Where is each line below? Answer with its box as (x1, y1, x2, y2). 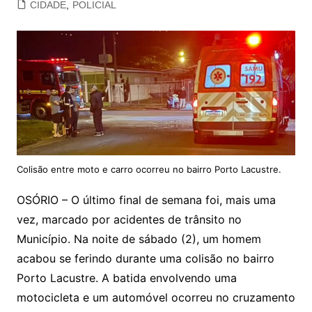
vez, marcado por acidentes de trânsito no (16, 212, 242, 227)
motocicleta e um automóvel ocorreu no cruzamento (16, 290, 295, 305)
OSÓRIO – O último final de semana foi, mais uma (16, 193, 276, 208)
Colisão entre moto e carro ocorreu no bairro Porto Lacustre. (16, 164, 281, 175)
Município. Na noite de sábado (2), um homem (16, 232, 261, 247)
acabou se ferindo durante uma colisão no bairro (16, 251, 274, 266)
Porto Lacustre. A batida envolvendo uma (16, 271, 237, 286)
